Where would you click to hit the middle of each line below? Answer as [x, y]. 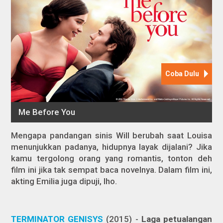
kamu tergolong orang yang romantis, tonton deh [111, 158]
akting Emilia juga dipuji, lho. [64, 181]
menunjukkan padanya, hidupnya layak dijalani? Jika [111, 147]
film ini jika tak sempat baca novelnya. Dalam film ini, [111, 169]
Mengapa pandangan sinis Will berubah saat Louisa [111, 135]
